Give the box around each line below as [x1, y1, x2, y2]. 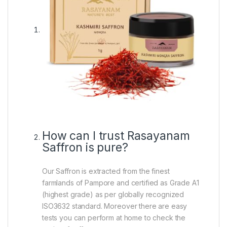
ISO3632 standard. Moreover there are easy [42, 202, 187, 210]
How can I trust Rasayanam [42, 129, 190, 143]
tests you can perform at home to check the [42, 213, 186, 222]
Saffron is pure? [42, 140, 128, 155]
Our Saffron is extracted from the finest [42, 167, 170, 175]
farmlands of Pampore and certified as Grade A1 [42, 178, 199, 187]
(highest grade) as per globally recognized [42, 190, 184, 199]
